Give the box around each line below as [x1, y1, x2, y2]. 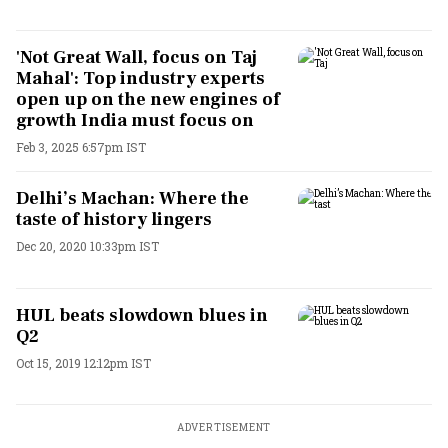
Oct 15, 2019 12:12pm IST [16, 354, 151, 371]
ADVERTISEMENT [176, 421, 272, 434]
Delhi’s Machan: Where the [16, 187, 249, 210]
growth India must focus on [16, 109, 254, 132]
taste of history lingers [16, 208, 212, 231]
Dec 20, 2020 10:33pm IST [16, 238, 159, 254]
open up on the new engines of [16, 88, 280, 111]
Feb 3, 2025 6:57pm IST [16, 139, 146, 155]
